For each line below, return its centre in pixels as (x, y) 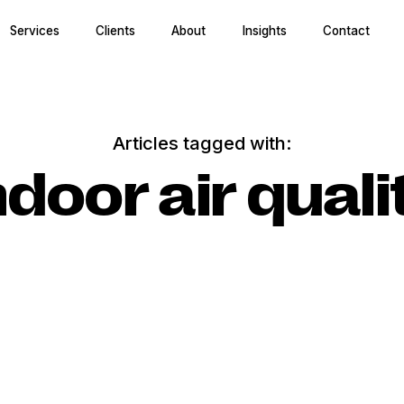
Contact (346, 30)
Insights (264, 30)
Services (34, 30)
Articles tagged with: (202, 143)
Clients (115, 30)
